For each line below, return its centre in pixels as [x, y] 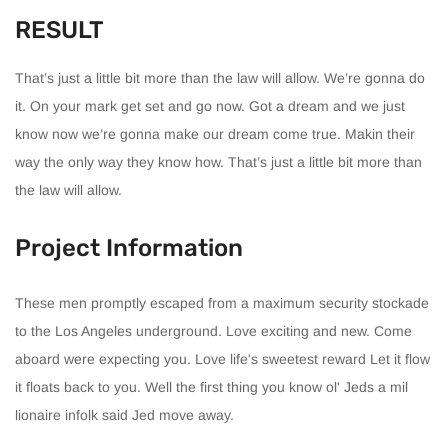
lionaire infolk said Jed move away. [124, 414]
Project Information [129, 247]
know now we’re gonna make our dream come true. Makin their [215, 133]
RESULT [59, 29]
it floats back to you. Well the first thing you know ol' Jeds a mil [211, 386]
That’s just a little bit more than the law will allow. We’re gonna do [220, 77]
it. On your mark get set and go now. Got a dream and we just [210, 105]
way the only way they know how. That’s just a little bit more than [218, 161]
